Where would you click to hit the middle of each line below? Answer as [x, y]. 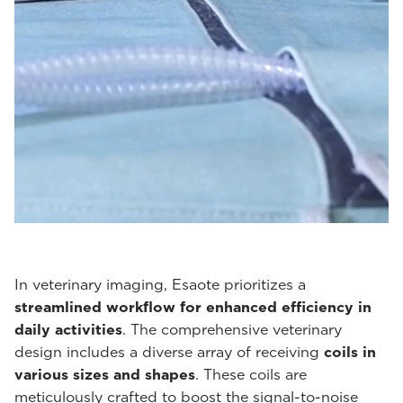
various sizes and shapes [105, 375]
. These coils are [251, 375]
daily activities [68, 330]
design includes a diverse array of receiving [169, 352]
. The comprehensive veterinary [232, 330]
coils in [350, 352]
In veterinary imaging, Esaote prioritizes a [160, 285]
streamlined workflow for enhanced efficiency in [193, 307]
